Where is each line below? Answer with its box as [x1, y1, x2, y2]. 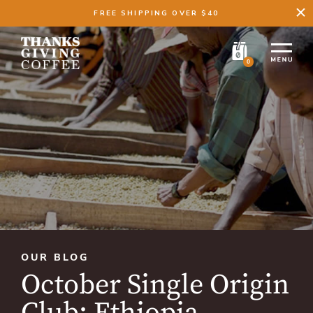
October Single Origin [21, 268, 289, 303]
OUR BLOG [21, 251, 89, 265]
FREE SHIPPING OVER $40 [94, 8, 219, 18]
